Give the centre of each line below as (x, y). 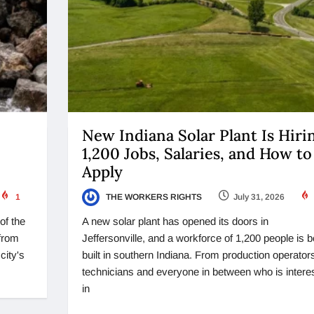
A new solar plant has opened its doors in (175, 221)
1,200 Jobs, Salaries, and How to (197, 153)
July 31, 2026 (259, 197)
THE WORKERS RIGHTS (152, 197)
